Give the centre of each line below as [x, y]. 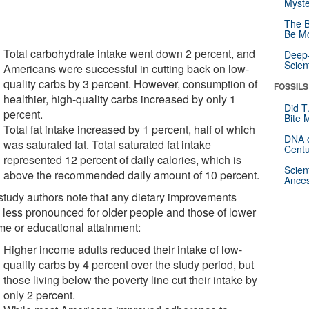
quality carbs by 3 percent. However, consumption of [131, 83]
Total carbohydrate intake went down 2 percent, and [130, 53]
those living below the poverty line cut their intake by [131, 279]
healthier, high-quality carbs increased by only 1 [120, 99]
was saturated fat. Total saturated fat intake [108, 144]
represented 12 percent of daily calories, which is [123, 159]
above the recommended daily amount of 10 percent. [132, 175]
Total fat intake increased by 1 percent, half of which [130, 129]
